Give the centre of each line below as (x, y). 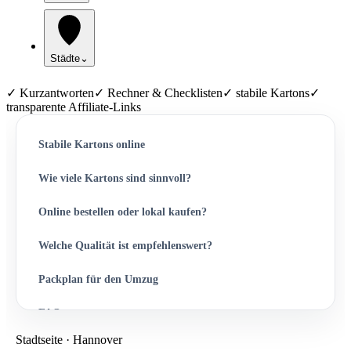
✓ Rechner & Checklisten (158, 93)
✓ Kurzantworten (50, 93)
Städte (65, 58)
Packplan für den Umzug (98, 279)
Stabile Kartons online (92, 144)
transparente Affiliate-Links (74, 107)
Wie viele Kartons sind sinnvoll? (115, 178)
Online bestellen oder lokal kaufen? (123, 212)
